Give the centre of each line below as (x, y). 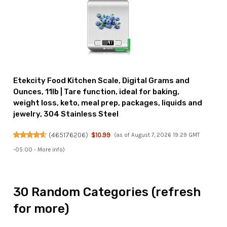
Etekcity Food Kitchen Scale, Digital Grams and (102, 80)
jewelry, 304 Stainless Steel (66, 114)
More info (50, 149)
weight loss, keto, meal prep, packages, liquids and (108, 103)
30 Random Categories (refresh (107, 192)
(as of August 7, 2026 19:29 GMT (157, 135)
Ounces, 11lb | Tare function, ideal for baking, (97, 91)
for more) (41, 209)
